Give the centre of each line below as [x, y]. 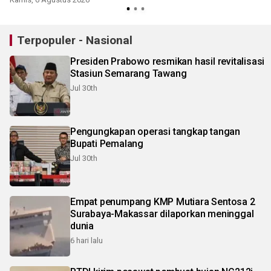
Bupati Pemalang [107, 144]
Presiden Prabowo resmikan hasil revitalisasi [168, 62]
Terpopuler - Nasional [75, 41]
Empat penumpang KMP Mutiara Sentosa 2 [163, 202]
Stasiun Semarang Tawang [129, 74]
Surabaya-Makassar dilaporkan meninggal [162, 214]
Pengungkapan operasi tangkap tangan [155, 132]
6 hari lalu [87, 241]
